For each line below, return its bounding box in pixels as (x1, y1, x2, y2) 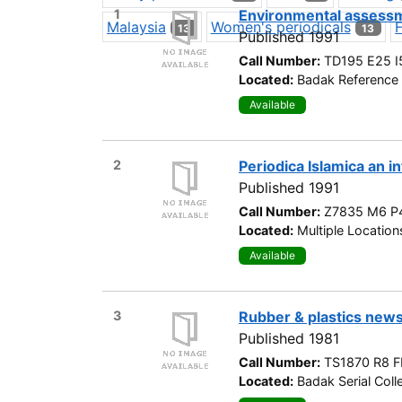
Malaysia (107, 17, 166, 36)
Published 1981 (239, 328, 339, 347)
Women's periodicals (210, 17, 351, 36)
